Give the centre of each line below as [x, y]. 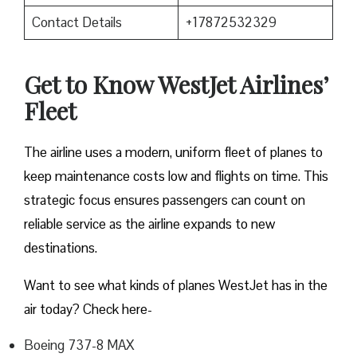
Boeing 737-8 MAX [81, 345]
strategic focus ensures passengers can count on [165, 200]
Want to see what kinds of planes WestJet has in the [176, 286]
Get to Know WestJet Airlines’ [176, 85]
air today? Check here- [88, 310]
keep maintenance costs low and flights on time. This [176, 177]
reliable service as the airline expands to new [149, 224]
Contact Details [76, 23]
